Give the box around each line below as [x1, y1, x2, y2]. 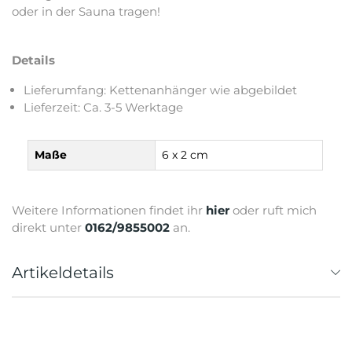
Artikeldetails [12, 262, 114, 282]
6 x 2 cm [162, 147, 208, 162]
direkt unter [12, 219, 85, 235]
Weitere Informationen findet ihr [12, 202, 206, 218]
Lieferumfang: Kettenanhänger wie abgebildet [24, 82, 297, 97]
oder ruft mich [229, 202, 317, 218]
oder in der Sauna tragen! [12, 3, 160, 19]
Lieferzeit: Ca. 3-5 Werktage [24, 99, 183, 115]
